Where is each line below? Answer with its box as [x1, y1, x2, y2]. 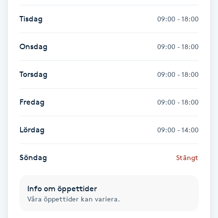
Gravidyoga [6, 180, 47, 189]
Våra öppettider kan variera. [27, 194, 120, 203]
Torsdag [19, 69, 48, 79]
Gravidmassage [6, 153, 62, 162]
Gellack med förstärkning [6, 126, 99, 135]
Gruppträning [6, 207, 56, 217]
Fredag [19, 97, 45, 107]
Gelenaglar [6, 71, 46, 80]
